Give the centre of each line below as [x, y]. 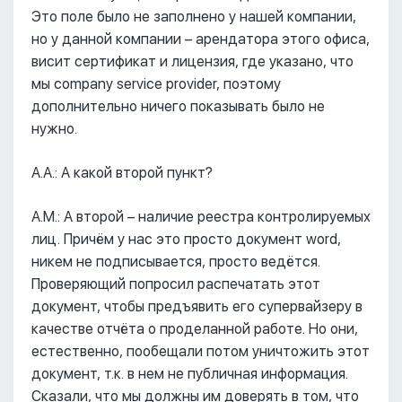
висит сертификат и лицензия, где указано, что [192, 61]
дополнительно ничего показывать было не [178, 106]
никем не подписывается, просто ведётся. [176, 262]
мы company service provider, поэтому [156, 84]
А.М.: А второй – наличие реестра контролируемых [201, 217]
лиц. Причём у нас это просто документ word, [186, 239]
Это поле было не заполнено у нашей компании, [194, 17]
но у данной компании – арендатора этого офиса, [201, 39]
